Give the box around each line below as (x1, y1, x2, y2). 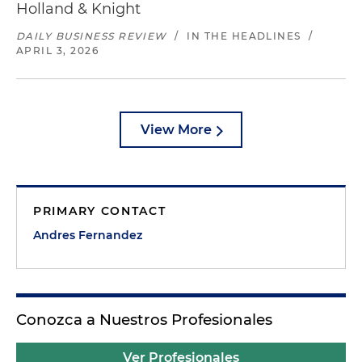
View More (141, 122, 212, 137)
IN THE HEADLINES (187, 30, 301, 42)
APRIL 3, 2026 (16, 44, 99, 57)
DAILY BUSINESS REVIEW (16, 30, 167, 42)
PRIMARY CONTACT (33, 204, 166, 218)
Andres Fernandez (33, 228, 142, 242)
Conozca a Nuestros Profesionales (16, 310, 272, 329)
